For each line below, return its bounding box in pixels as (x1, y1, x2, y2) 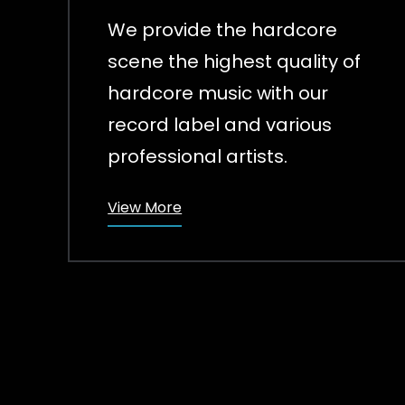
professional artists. (108, 143, 288, 169)
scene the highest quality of (108, 48, 362, 74)
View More (108, 196, 183, 218)
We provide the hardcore (108, 16, 338, 42)
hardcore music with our (108, 80, 329, 106)
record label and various (108, 111, 333, 137)
